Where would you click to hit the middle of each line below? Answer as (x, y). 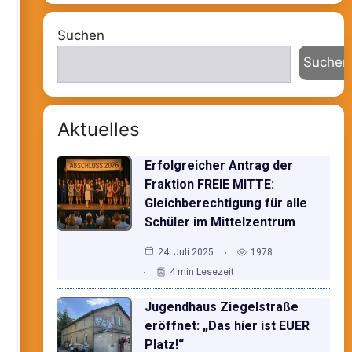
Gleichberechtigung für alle (225, 203)
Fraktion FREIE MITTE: (209, 184)
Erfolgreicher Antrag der (218, 165)
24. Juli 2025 (185, 252)
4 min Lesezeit (202, 271)
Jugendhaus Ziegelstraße (221, 306)
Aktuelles (98, 129)
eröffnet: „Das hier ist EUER (227, 325)
